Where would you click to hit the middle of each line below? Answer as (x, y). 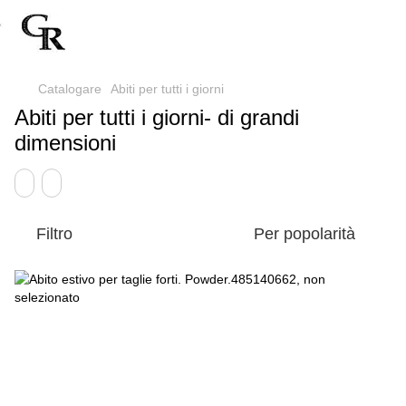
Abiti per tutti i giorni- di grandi (157, 117)
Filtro (54, 234)
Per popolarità (304, 234)
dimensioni (65, 143)
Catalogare (70, 89)
